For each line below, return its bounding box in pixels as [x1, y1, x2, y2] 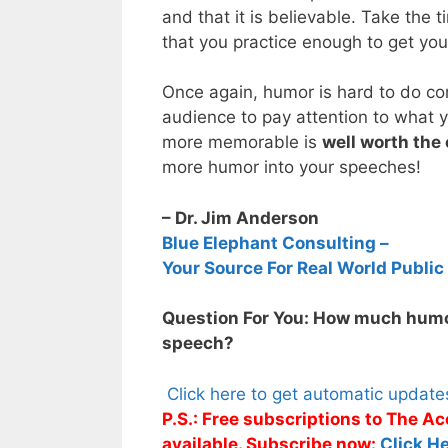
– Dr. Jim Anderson [162, 207, 319, 228]
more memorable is [162, 132, 322, 153]
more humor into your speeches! [162, 157, 421, 178]
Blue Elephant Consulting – [162, 232, 389, 253]
